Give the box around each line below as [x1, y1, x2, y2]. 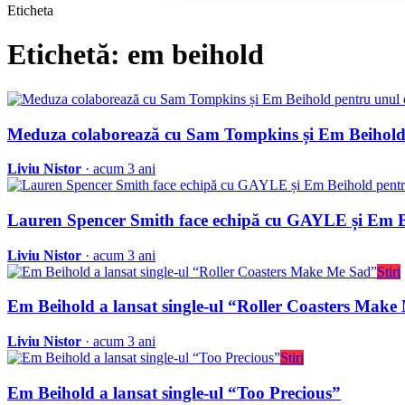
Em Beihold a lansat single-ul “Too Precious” [7, 382, 341, 402]
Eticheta [7, 3, 53, 18]
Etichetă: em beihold [7, 38, 264, 71]
